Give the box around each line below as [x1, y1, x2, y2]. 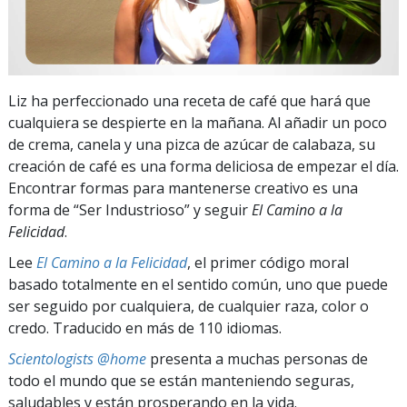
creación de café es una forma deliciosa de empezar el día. [8, 155, 399, 176]
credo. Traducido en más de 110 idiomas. [8, 317, 282, 338]
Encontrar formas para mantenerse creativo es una [8, 177, 358, 198]
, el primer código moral [187, 252, 349, 273]
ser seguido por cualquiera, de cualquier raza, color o [8, 295, 369, 316]
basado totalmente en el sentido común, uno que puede [8, 273, 388, 294]
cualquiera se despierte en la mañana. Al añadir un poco [8, 112, 387, 133]
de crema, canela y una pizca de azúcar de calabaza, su [8, 134, 375, 154]
